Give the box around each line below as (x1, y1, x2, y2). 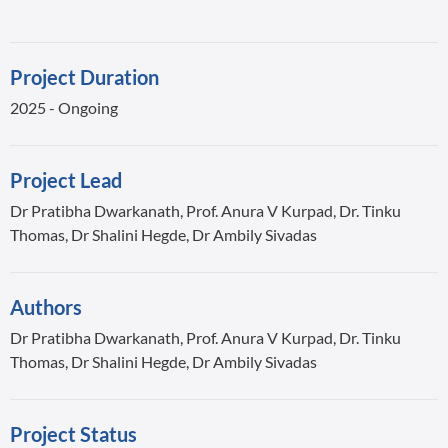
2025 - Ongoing (10, 98, 118, 117)
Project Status (10, 422, 137, 446)
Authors (10, 295, 82, 319)
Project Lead (10, 168, 122, 192)
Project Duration (10, 65, 159, 89)
